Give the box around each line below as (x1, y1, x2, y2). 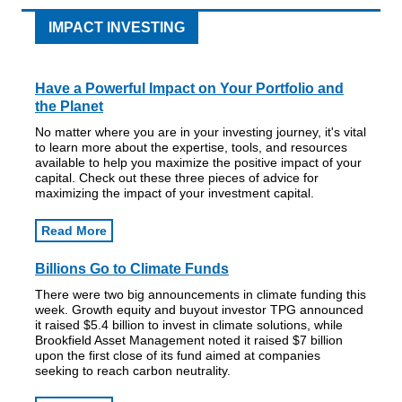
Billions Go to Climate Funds (35, 261, 229, 276)
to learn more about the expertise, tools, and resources (35, 140, 347, 154)
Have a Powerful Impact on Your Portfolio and (35, 81, 344, 96)
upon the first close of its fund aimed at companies (35, 348, 320, 363)
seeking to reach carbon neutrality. (35, 363, 231, 378)
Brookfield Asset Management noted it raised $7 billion (35, 333, 343, 347)
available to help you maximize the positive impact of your (35, 155, 362, 170)
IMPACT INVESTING (48, 20, 185, 35)
